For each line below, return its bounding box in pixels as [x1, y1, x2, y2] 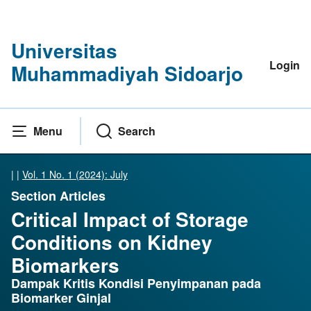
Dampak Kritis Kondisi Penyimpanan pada [11, 274, 261, 293]
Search [118, 123, 155, 140]
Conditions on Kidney [11, 228, 212, 257]
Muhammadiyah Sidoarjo [11, 59, 243, 87]
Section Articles [11, 187, 106, 205]
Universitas [11, 36, 117, 65]
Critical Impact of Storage [11, 205, 249, 234]
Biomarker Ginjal [11, 289, 111, 308]
